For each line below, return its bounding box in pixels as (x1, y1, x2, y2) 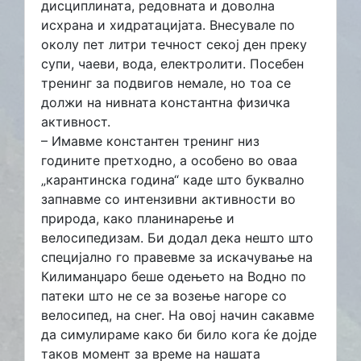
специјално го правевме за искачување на (41, 248, 313, 265)
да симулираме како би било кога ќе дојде (41, 326, 317, 342)
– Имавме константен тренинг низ (41, 132, 259, 149)
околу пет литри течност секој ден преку (41, 35, 307, 52)
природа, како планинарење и (41, 210, 234, 226)
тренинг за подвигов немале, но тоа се (41, 74, 291, 91)
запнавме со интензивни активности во (41, 190, 296, 207)
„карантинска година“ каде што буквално (41, 171, 305, 188)
